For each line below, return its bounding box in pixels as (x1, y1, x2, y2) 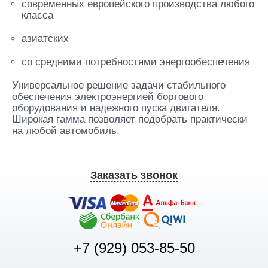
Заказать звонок (90, 169, 178, 181)
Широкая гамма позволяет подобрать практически (12, 113, 248, 125)
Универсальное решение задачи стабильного (12, 79, 226, 91)
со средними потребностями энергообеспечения (22, 56, 250, 68)
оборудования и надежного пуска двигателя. (12, 102, 220, 114)
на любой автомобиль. (12, 124, 120, 136)
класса (22, 9, 53, 21)
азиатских (22, 32, 69, 44)
